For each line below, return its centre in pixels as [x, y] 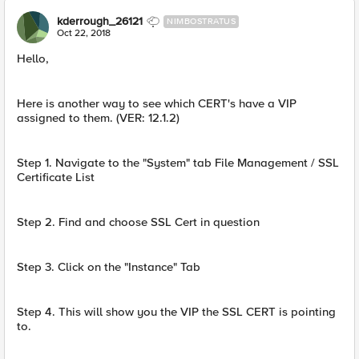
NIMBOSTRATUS [201, 21]
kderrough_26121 [100, 21]
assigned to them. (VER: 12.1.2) [98, 118]
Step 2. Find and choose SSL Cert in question [138, 222]
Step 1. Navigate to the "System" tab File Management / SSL [178, 163]
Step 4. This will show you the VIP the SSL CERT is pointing [176, 312]
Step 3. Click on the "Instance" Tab [109, 267]
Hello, [33, 58]
